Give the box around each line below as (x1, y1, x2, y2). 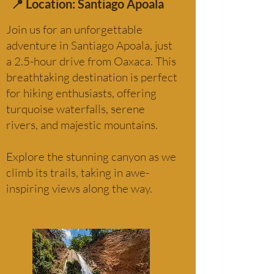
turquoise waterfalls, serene (6, 102, 145, 116)
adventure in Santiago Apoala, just (6, 38, 172, 53)
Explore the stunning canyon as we (6, 149, 176, 164)
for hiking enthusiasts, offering (6, 86, 157, 100)
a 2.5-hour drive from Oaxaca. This (6, 54, 176, 68)
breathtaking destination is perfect (6, 70, 177, 84)
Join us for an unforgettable (6, 22, 145, 37)
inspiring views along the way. (6, 181, 152, 196)
